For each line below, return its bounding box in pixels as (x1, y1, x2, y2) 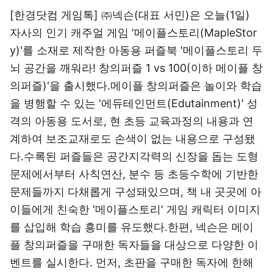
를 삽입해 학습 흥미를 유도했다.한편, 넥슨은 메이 (10, 221, 253, 233)
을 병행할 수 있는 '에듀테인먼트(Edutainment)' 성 (10, 97, 258, 110)
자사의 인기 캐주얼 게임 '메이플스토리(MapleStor (10, 26, 257, 39)
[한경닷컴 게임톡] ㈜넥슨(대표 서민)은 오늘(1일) (10, 9, 250, 21)
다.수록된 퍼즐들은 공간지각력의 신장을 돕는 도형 (10, 150, 258, 163)
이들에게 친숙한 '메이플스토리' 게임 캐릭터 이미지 (10, 203, 260, 216)
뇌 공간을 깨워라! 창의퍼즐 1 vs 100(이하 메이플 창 (10, 62, 263, 74)
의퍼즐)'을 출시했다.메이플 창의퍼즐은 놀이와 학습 (10, 79, 262, 92)
